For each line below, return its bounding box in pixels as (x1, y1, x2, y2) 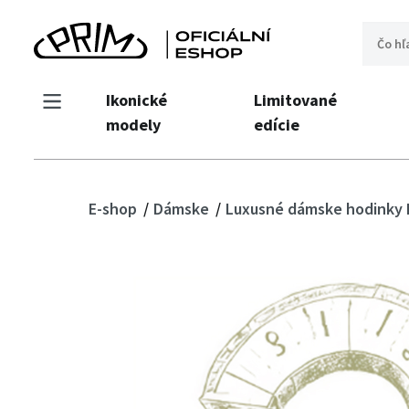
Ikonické (106, 89, 167, 110)
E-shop (89, 198, 141, 219)
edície (253, 114, 299, 135)
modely (106, 114, 161, 135)
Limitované (253, 89, 337, 110)
